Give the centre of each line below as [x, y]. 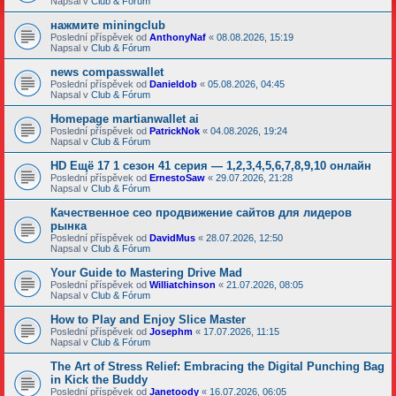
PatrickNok [175, 130]
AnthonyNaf [178, 37]
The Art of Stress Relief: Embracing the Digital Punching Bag [217, 366]
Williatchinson [183, 284]
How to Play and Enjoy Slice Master [148, 319]
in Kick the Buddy [99, 379]
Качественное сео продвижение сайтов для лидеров [201, 212]
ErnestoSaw [177, 177]
